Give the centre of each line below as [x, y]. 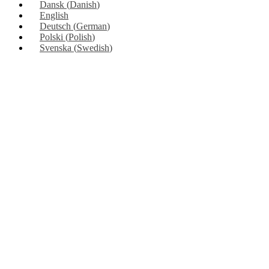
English [54, 15]
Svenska [56, 47]
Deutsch [55, 26]
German [92, 26]
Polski [51, 37]
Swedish [93, 47]
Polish [80, 37]
